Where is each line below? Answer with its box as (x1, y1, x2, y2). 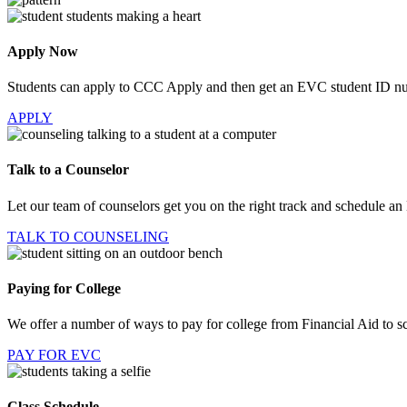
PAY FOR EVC (7, 347, 101, 363)
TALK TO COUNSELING (7, 228, 169, 244)
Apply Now (7, 43, 78, 59)
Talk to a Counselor (7, 162, 129, 178)
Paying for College (7, 280, 121, 296)
